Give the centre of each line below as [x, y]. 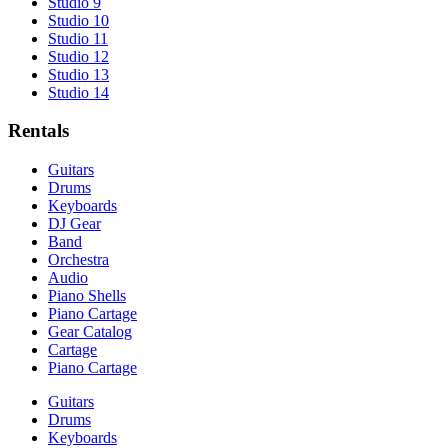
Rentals [38, 131]
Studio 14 [78, 92]
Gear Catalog [90, 331]
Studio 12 [78, 56]
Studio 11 [78, 38]
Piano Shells [87, 295]
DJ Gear [74, 223]
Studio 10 [78, 20]
